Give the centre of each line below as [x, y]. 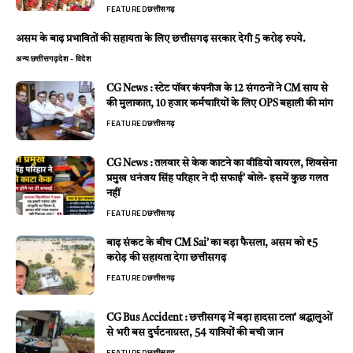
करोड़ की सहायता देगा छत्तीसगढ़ [166, 258]
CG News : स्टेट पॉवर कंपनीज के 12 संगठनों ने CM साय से [217, 88]
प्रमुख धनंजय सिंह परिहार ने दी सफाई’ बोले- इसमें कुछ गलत [217, 178]
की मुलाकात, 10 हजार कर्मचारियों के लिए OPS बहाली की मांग [220, 103]
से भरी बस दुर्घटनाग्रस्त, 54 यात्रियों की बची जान [195, 333]
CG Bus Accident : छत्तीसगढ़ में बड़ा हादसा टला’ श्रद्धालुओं [219, 318]
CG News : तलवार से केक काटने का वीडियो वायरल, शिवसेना [221, 163]
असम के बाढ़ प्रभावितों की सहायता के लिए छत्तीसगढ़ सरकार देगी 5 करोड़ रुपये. [161, 39]
